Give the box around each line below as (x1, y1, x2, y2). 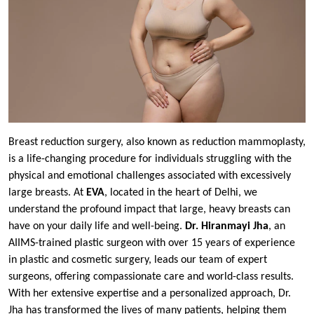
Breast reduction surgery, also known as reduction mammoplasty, (8, 136, 306, 148)
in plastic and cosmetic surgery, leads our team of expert (8, 254, 267, 266)
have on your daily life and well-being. (8, 220, 185, 232)
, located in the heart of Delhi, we (104, 186, 257, 198)
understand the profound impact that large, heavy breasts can (8, 203, 290, 215)
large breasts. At (8, 186, 86, 198)
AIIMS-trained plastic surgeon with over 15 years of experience (8, 237, 295, 249)
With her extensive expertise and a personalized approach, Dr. (8, 287, 291, 299)
